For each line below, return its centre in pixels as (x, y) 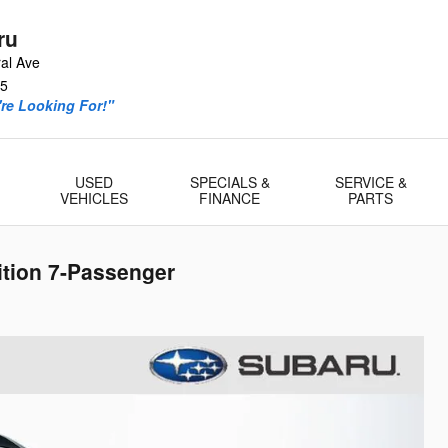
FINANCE (230, 198)
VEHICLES (94, 198)
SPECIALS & (229, 182)
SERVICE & (370, 182)
